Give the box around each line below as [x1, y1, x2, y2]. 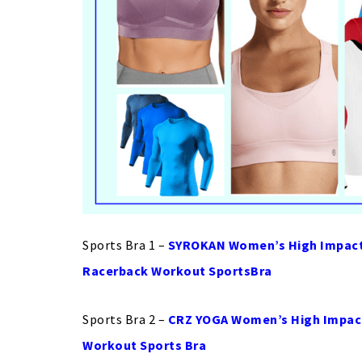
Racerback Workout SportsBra [82, 263, 272, 279]
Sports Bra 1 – [82, 237, 168, 253]
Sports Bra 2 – [82, 311, 165, 327]
